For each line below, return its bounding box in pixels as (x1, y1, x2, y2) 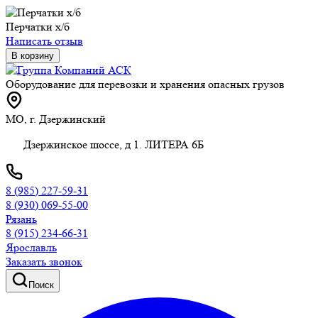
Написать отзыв (6, 34, 83, 48)
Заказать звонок (6, 255, 82, 268)
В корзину (11, 50, 54, 61)
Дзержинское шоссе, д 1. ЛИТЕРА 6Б (23, 138, 204, 151)
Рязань (6, 212, 37, 226)
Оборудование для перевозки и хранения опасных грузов (6, 77, 285, 91)
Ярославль (6, 241, 57, 254)
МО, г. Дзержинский (6, 112, 106, 126)
